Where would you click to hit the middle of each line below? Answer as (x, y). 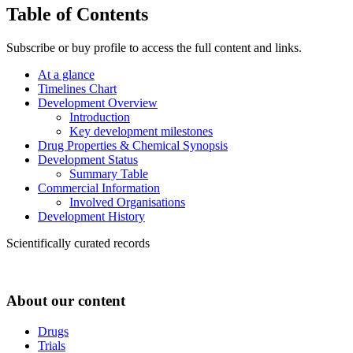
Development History (91, 217)
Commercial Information (99, 188)
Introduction (100, 117)
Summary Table (109, 174)
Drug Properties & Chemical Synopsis (133, 146)
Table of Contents (77, 15)
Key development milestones (141, 132)
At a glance (66, 75)
